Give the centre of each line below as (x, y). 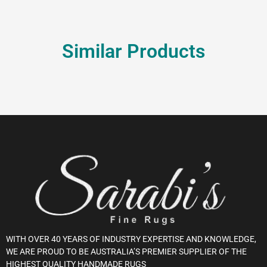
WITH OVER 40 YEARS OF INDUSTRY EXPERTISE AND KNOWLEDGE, (131, 239)
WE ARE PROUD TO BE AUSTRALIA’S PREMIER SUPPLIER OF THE (126, 252)
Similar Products (133, 51)
